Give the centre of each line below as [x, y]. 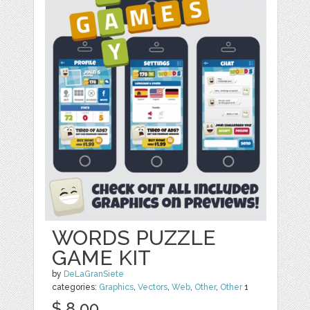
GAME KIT [102, 258]
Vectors [153, 288]
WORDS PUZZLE [134, 238]
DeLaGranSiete [94, 274]
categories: [76, 288]
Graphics [117, 288]
